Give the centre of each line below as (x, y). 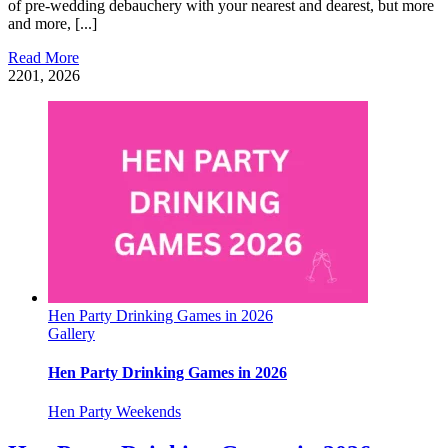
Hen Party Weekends (114, 412)
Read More (43, 57)
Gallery (71, 333)
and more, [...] (52, 23)
